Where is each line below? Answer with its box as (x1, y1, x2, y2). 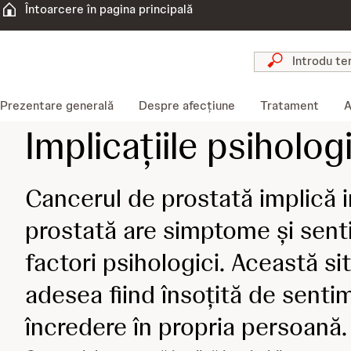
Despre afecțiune (139, 97, 235, 114)
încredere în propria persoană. (25, 310, 347, 343)
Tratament (260, 97, 319, 114)
